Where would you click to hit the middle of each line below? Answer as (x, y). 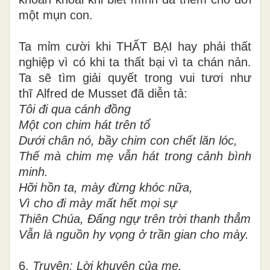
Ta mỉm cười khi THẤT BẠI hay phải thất (135, 47)
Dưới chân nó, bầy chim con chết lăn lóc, (128, 141)
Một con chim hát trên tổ (84, 125)
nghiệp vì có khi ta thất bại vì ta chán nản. (135, 62)
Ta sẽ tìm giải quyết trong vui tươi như (135, 78)
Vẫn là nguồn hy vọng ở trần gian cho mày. (134, 235)
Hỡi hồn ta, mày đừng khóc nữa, (106, 188)
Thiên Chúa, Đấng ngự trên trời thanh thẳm (135, 219)
